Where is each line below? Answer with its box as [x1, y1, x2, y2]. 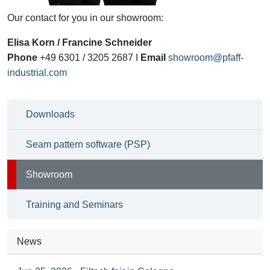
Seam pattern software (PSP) [26, 139, 150, 149]
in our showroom [90, 12, 161, 23]
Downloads [26, 108, 75, 119]
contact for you [25, 12, 87, 23]
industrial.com [7, 67, 67, 78]
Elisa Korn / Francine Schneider [7, 37, 152, 48]
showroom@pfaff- [168, 52, 243, 63]
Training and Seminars [26, 199, 123, 210]
